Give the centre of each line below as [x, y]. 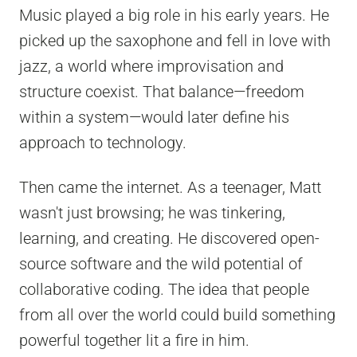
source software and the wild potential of [161, 264]
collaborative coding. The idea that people [164, 290]
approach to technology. [103, 143]
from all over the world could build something [177, 315]
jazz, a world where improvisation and [151, 67]
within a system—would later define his [154, 118]
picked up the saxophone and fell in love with [175, 41]
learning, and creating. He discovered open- [169, 239]
